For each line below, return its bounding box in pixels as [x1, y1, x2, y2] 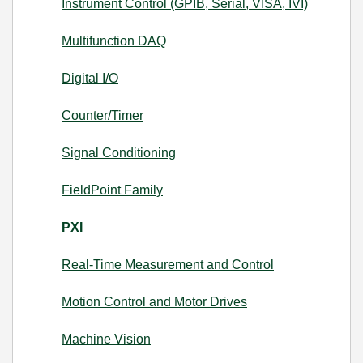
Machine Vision [62, 332, 151, 346]
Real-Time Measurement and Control [62, 258, 274, 271]
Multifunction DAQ [62, 34, 166, 48]
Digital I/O [62, 71, 118, 85]
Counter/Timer [62, 109, 143, 122]
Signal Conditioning [62, 146, 176, 160]
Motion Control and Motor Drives [62, 295, 247, 309]
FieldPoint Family [62, 183, 163, 197]
